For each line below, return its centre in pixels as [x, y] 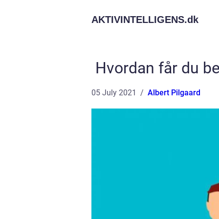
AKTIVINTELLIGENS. [139, 20]
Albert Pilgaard [174, 93]
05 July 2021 [114, 93]
